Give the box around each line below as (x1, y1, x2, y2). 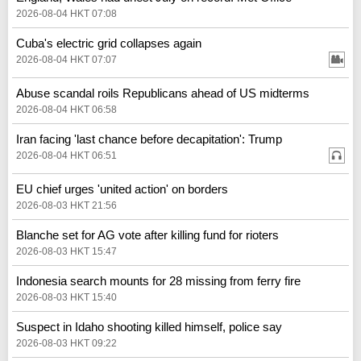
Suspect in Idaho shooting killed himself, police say (16, 319, 282, 334)
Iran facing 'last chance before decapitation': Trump (16, 131, 282, 146)
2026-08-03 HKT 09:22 (16, 337, 117, 349)
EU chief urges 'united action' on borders (16, 181, 228, 196)
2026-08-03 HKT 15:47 (16, 245, 117, 257)
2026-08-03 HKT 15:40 (16, 291, 117, 303)
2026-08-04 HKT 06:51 (16, 149, 117, 161)
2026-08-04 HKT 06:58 (16, 103, 117, 115)
